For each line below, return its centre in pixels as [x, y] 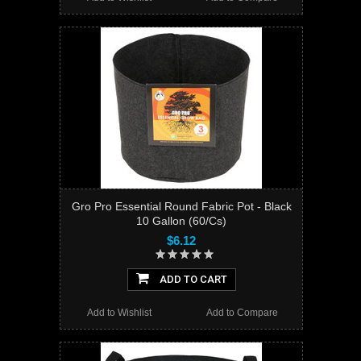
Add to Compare [242, 313]
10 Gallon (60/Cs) [181, 221]
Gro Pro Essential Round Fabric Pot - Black [181, 207]
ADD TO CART [192, 280]
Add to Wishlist [120, 313]
